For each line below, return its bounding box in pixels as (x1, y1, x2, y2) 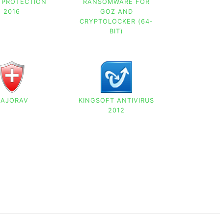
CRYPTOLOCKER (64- (80, 18, 154, 26)
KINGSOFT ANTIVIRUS (79, 97, 155, 105)
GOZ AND (100, 8, 133, 16)
